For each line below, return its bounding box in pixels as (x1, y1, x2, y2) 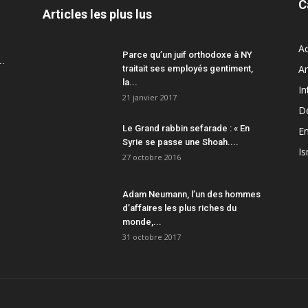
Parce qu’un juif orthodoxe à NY (122, 49, 252, 60)
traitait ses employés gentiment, (122, 63, 253, 74)
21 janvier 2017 (122, 92, 177, 103)
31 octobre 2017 (122, 232, 181, 243)
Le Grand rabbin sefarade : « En (122, 123, 250, 134)
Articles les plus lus (43, 7, 152, 22)
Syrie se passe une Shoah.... (122, 137, 239, 148)
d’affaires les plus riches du (122, 203, 236, 214)
